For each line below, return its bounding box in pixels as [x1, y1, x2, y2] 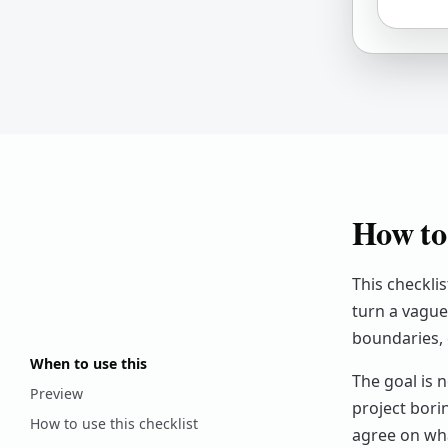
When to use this [30, 354, 147, 373]
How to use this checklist [30, 414, 198, 433]
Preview [30, 384, 83, 403]
